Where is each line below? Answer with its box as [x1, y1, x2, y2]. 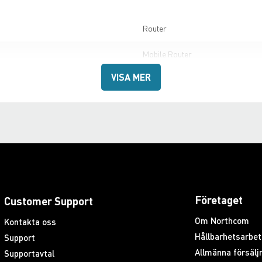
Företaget [194, 193, 243, 206]
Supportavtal [4, 248, 54, 258]
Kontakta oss [4, 216, 56, 227]
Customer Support [4, 194, 93, 208]
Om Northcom [194, 215, 249, 226]
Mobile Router [143, 49, 192, 59]
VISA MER [111, 71, 151, 83]
